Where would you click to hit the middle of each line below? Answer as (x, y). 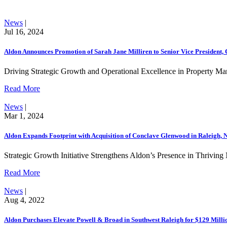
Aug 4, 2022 (24, 200)
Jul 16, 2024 (24, 31)
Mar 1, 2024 (24, 116)
